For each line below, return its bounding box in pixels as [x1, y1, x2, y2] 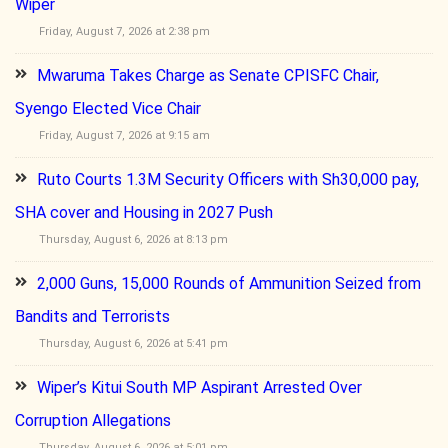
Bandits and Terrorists [15, 307, 170, 326]
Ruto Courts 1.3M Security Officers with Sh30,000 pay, [37, 170, 419, 189]
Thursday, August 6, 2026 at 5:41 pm [39, 337, 228, 350]
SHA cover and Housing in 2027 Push [15, 203, 273, 222]
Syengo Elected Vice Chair [15, 99, 201, 118]
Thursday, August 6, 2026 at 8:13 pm [39, 233, 228, 246]
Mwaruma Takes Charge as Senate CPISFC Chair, [37, 66, 379, 85]
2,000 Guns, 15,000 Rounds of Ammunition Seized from [37, 274, 421, 293]
